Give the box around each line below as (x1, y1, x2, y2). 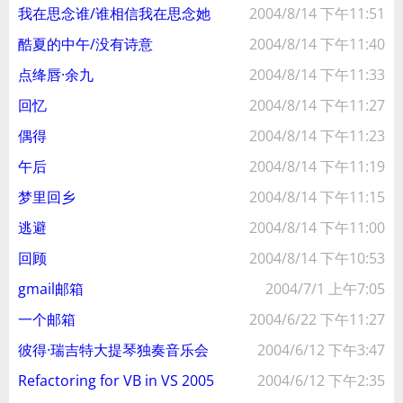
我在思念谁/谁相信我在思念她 (18, 4, 210, 23)
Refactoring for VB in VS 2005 (18, 371, 214, 390)
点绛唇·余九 (18, 65, 94, 85)
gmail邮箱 (18, 279, 84, 299)
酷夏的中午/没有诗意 (18, 34, 153, 54)
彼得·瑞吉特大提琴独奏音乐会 (18, 340, 209, 360)
